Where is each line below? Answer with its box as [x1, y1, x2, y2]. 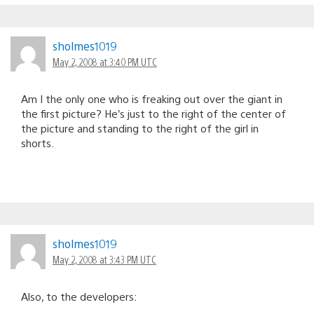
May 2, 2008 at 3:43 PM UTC [53, 252, 156, 266]
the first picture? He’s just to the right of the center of [21, 106, 286, 120]
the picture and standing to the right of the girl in [21, 121, 259, 135]
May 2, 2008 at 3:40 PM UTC [53, 55, 157, 68]
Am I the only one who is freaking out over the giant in [21, 91, 282, 105]
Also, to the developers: [21, 289, 137, 303]
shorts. [21, 135, 54, 149]
